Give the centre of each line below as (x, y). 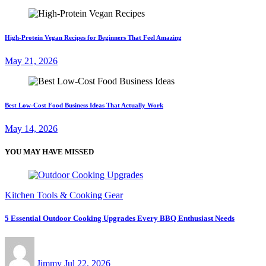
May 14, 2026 (31, 128)
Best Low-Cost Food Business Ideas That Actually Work (84, 105)
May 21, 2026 (31, 61)
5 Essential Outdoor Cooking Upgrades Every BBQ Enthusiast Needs (120, 218)
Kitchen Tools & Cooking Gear (64, 195)
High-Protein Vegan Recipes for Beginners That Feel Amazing (93, 37)
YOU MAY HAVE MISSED (49, 152)
